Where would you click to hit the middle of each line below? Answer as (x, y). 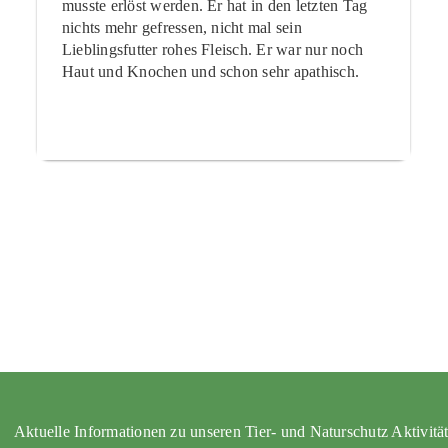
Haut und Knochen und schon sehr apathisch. (210, 71)
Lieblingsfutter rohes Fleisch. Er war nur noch (212, 49)
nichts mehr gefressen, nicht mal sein (181, 27)
